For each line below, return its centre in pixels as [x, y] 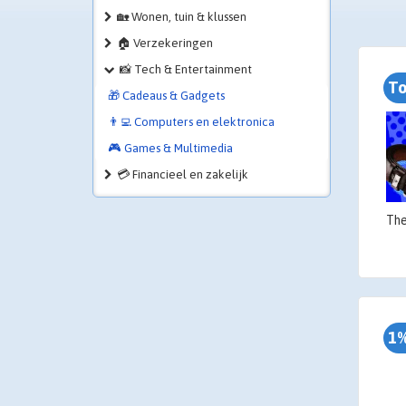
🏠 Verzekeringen [165, 43]
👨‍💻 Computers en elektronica [191, 122]
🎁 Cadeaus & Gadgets [166, 96]
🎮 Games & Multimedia [170, 148]
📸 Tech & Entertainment [186, 69]
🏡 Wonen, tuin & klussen [182, 17]
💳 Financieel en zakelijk [183, 174]
